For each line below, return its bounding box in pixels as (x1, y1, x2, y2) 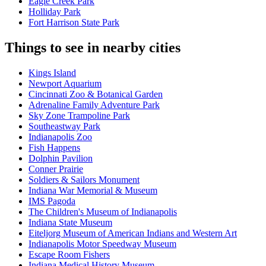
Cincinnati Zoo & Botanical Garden (28, 89, 163, 100)
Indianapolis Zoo (28, 132, 92, 142)
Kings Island (28, 68, 76, 78)
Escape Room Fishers (28, 249, 110, 260)
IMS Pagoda (28, 196, 75, 207)
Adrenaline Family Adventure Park (28, 100, 160, 110)
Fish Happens (28, 142, 80, 153)
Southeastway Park (28, 121, 100, 132)
